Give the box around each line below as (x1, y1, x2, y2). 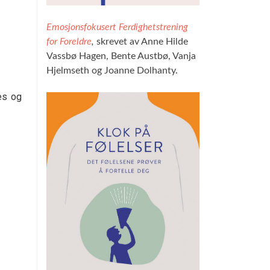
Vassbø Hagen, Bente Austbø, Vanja (46, 51, 196, 61)
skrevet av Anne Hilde (96, 37, 188, 47)
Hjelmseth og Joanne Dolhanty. (46, 66, 178, 76)
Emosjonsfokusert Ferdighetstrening (46, 22, 188, 33)
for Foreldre (46, 37, 92, 47)
